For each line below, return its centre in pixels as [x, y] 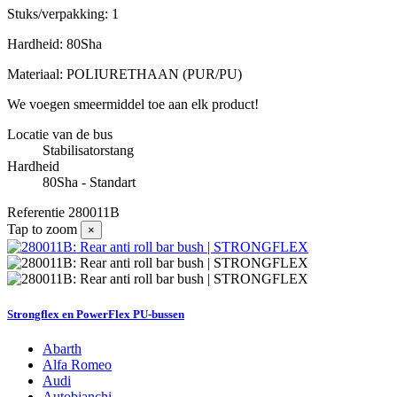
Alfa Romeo [77, 364]
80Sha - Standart [89, 183]
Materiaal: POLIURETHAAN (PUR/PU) [125, 74]
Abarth [62, 348]
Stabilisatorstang [88, 151]
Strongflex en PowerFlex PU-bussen [96, 314]
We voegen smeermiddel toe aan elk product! [133, 105]
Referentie [38, 213]
